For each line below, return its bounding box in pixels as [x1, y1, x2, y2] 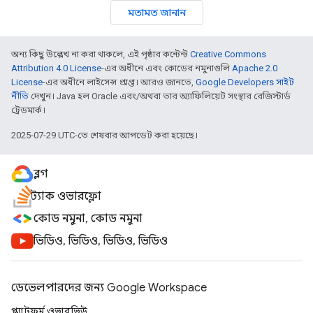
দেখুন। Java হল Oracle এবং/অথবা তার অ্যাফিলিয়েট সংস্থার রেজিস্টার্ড [29, 91, 291, 101]
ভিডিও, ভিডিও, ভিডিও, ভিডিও [34, 234, 168, 248]
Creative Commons [190, 49, 266, 59]
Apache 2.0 [232, 63, 277, 73]
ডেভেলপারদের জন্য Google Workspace [11, 281, 207, 295]
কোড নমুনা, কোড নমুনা [34, 212, 143, 226]
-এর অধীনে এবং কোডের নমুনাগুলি [101, 63, 232, 73]
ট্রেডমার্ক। [11, 105, 45, 115]
